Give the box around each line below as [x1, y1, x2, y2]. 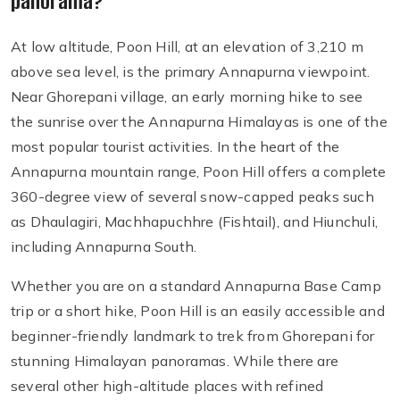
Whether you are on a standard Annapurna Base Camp [11, 277, 381, 296]
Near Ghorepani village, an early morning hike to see [11, 87, 363, 106]
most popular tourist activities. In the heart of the [11, 137, 340, 156]
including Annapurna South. [11, 237, 197, 256]
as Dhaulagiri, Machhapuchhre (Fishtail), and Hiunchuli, [11, 212, 379, 231]
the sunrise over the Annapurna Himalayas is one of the [11, 112, 387, 131]
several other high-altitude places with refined [11, 377, 324, 396]
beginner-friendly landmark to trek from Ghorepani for [11, 327, 375, 346]
